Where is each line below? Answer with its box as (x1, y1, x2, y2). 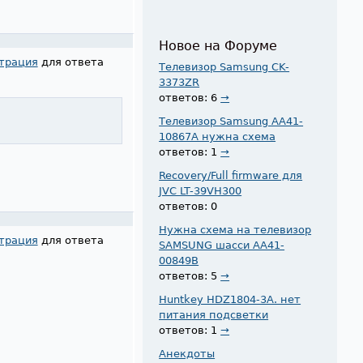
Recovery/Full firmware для (159, 169, 303, 181)
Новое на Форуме (159, 39, 278, 54)
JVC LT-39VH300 (159, 184, 242, 197)
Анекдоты (159, 347, 216, 360)
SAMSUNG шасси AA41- (159, 238, 285, 251)
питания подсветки (159, 308, 269, 321)
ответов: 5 (159, 269, 221, 282)
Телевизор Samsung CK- (159, 60, 290, 73)
